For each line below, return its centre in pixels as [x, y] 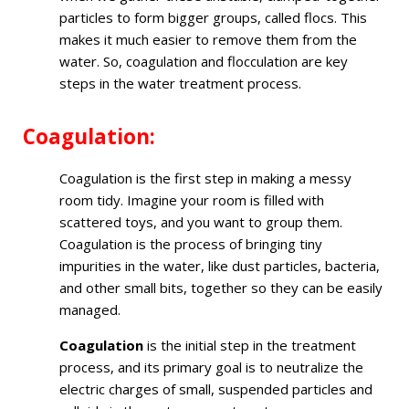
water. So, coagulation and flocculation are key [204, 61]
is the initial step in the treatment [250, 346]
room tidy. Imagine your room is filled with [192, 200]
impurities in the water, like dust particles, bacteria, [220, 266]
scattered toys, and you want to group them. [201, 222]
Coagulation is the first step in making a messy [205, 178]
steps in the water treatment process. [180, 83]
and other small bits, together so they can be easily [221, 288]
